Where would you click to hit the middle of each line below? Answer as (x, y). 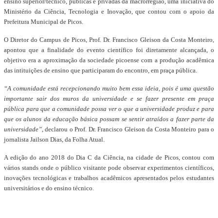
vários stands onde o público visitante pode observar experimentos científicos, (109, 168)
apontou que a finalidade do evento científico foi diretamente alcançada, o (109, 50)
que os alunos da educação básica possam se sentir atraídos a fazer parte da (109, 119)
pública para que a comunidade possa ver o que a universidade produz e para (109, 109)
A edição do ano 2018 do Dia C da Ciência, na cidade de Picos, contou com (109, 157)
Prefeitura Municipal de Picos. (44, 22)
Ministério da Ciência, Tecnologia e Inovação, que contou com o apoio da (109, 11)
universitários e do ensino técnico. (49, 188)
